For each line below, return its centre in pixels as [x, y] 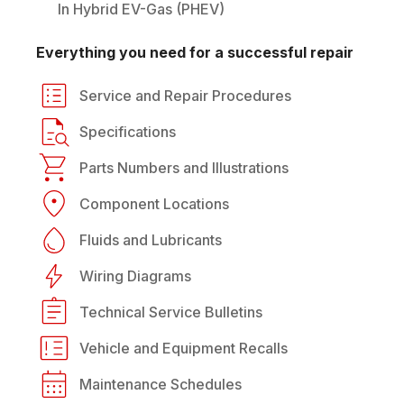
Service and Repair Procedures [185, 95]
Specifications [128, 131]
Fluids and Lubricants [151, 239]
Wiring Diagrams [135, 275]
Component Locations [154, 203]
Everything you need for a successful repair [195, 52]
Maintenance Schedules [161, 384]
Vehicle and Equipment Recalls [184, 348]
